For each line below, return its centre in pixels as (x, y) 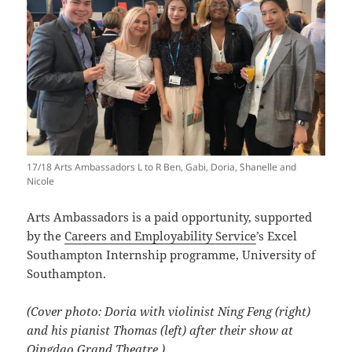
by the (46, 236)
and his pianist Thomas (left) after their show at (160, 330)
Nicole (41, 181)
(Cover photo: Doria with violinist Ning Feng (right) (169, 312)
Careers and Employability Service (161, 236)
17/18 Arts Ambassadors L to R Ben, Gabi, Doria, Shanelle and (162, 167)
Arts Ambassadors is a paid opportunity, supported (170, 217)
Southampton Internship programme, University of (172, 255)
